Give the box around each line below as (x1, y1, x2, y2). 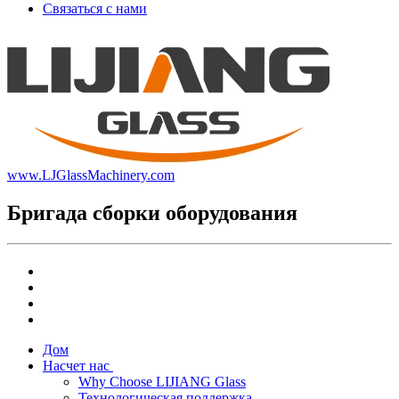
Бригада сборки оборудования (7, 200, 297, 224)
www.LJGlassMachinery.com (7, 167, 175, 183)
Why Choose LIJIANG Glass (78, 374, 246, 390)
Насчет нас (43, 358, 110, 374)
